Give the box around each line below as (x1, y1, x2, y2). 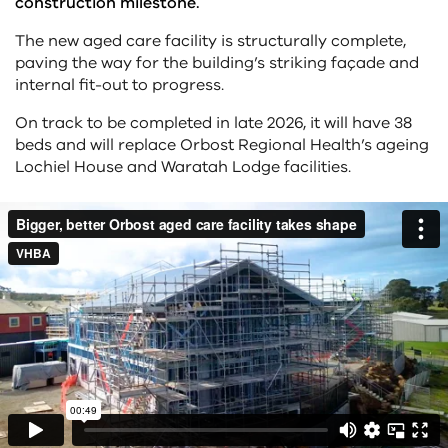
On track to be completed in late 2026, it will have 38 (15, 112, 412, 134)
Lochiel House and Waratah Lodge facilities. (15, 156, 351, 178)
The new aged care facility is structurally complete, (15, 30, 406, 52)
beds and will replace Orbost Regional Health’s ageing (15, 134, 429, 156)
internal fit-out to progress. (15, 74, 224, 96)
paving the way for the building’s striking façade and (15, 52, 419, 74)
